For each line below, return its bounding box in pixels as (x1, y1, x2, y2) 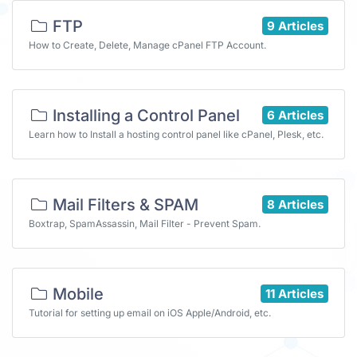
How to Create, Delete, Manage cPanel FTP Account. (29, 39, 266, 51)
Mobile (49, 284, 104, 304)
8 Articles (267, 196, 324, 212)
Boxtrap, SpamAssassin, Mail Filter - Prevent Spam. (29, 218, 261, 229)
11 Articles (265, 285, 324, 301)
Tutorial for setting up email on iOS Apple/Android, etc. (29, 307, 271, 319)
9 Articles (267, 18, 324, 33)
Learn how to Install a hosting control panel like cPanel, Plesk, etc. (29, 128, 324, 140)
